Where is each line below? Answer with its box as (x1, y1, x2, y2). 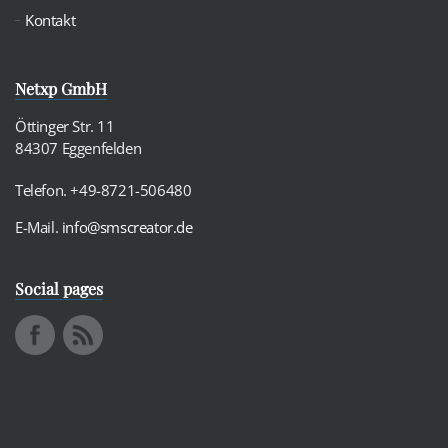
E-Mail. (15, 217, 62, 237)
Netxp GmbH (15, 78, 107, 99)
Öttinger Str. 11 (15, 116, 115, 136)
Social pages (15, 278, 103, 299)
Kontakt (25, 10, 76, 30)
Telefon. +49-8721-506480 (15, 180, 192, 200)
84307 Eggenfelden (15, 138, 142, 158)
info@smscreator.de (61, 217, 193, 237)
